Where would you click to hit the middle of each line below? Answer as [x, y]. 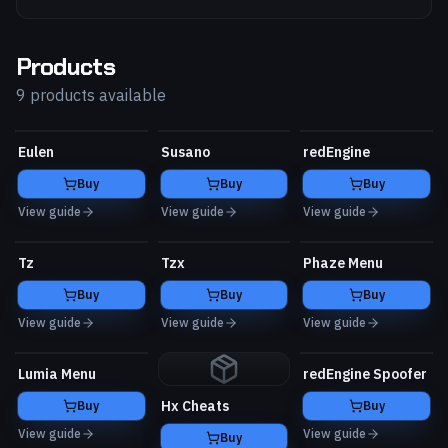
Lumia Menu [57, 374]
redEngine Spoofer [365, 374]
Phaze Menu [343, 263]
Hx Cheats [194, 406]
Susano [185, 152]
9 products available [91, 95]
